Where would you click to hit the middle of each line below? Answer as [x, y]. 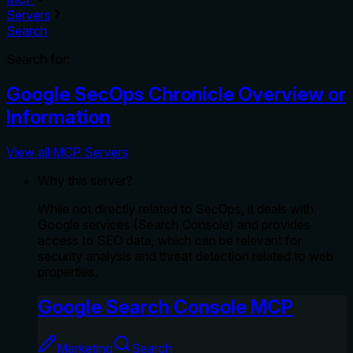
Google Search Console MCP [165, 307]
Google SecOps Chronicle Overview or [176, 94]
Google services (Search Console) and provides [174, 224]
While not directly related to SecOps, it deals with [176, 208]
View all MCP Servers [67, 152]
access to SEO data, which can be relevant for [170, 240]
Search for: [38, 59]
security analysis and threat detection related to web [186, 256]
